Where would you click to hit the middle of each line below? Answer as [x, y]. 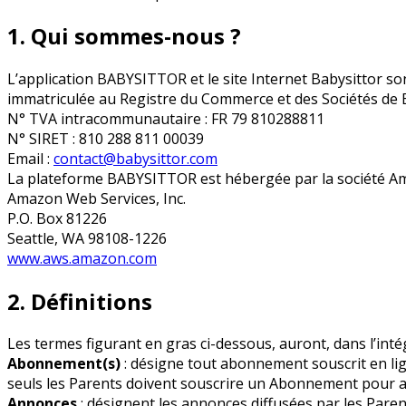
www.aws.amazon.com [82, 258]
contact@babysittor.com [135, 158]
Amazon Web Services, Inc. [97, 198]
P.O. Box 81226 [57, 218]
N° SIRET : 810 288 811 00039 [106, 138]
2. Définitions [80, 301]
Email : [30, 158]
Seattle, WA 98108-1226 [87, 238]
